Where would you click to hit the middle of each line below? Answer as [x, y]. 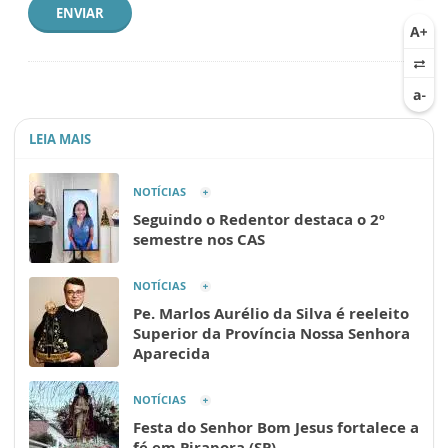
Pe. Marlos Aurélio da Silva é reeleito [271, 312]
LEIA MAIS [60, 138]
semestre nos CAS [199, 238]
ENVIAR [80, 12]
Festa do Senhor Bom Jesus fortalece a [276, 426]
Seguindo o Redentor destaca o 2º [259, 218]
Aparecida [171, 352]
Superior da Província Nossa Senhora [271, 332]
